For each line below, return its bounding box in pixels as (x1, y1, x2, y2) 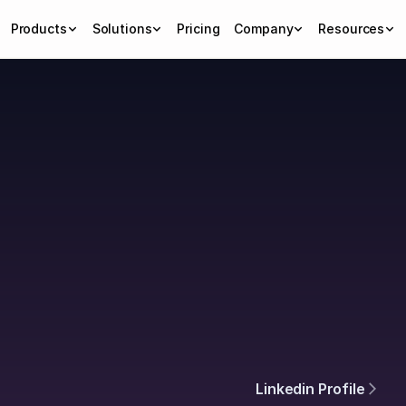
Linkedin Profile (256, 380, 365, 398)
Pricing (177, 20, 220, 36)
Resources (318, 20, 385, 36)
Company (234, 20, 294, 36)
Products (10, 20, 67, 36)
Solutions (92, 20, 152, 36)
